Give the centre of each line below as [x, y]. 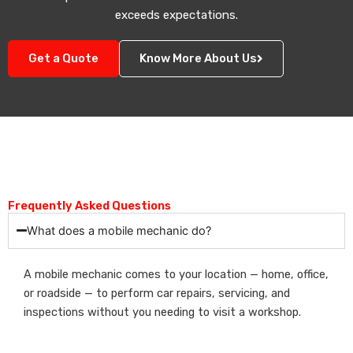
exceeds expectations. [176, 15]
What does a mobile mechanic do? [119, 230]
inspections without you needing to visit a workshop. [162, 312]
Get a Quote [63, 58]
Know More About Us [198, 58]
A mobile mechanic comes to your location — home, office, [176, 274]
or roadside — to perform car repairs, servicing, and [157, 293]
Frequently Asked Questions [89, 205]
